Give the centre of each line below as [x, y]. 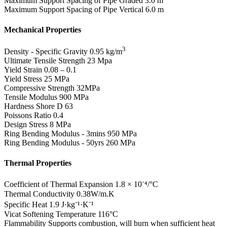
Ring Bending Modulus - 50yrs [54, 143]
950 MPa [122, 134]
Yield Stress [23, 79]
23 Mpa [100, 61]
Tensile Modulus [31, 97]
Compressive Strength [39, 88]
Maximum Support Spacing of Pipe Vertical [74, 10]
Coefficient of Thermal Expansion [59, 184]
